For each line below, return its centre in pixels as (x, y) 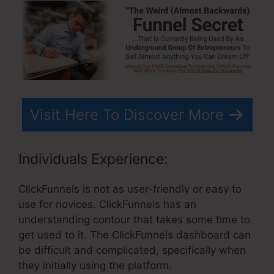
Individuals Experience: (93, 159)
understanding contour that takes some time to (134, 220)
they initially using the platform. (95, 266)
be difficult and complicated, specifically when (132, 250)
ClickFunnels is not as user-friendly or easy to (130, 189)
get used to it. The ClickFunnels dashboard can (135, 235)
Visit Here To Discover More (127, 114)
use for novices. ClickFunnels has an (107, 205)
